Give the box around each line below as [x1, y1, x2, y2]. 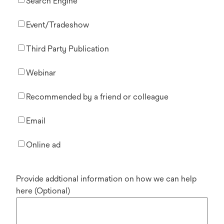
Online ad [26, 140, 60, 149]
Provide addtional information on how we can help [16, 174, 196, 183]
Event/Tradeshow [26, 20, 89, 29]
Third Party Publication [26, 44, 109, 53]
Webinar [26, 68, 56, 77]
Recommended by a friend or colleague [26, 92, 168, 101]
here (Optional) [16, 186, 70, 195]
